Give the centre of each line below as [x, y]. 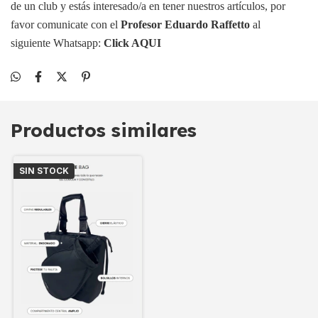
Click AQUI [132, 43]
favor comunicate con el [66, 24]
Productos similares [104, 130]
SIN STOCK [44, 171]
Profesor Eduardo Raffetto [185, 24]
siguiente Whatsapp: [57, 43]
